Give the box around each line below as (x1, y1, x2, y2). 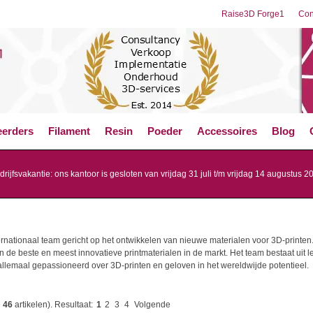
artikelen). (13, 300, 54, 310)
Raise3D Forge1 (221, 9, 284, 19)
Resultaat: (54, 300, 93, 310)
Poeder (147, 125, 182, 137)
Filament (48, 125, 90, 137)
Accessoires (197, 125, 257, 137)
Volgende (134, 300, 170, 310)
